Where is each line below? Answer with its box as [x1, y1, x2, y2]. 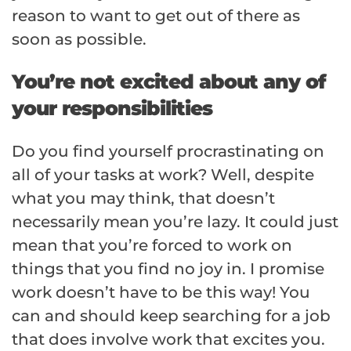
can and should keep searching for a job [12, 306, 331, 326]
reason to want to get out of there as [12, 6, 300, 26]
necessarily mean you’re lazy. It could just [12, 212, 338, 232]
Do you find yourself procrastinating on [12, 142, 324, 161]
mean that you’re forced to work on [12, 236, 292, 255]
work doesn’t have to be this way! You [12, 283, 310, 302]
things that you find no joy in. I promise [12, 259, 324, 279]
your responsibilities [12, 96, 212, 121]
